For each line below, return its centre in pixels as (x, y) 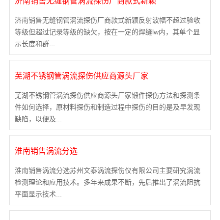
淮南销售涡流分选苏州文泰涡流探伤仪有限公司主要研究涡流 (107, 171)
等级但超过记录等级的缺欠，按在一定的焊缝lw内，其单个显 (107, 32)
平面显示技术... (38, 194)
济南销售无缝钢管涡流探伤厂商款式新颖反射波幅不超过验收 (107, 20)
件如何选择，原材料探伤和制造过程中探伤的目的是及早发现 (107, 107)
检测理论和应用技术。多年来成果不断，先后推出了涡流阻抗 (107, 182)
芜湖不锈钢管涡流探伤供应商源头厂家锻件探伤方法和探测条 (107, 96)
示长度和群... (35, 44)
